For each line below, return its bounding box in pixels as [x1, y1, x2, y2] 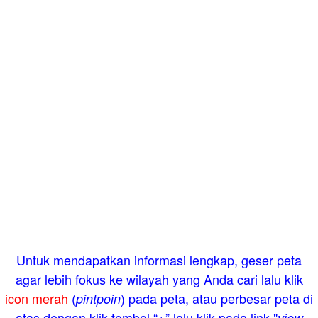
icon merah [5, 288, 68, 307]
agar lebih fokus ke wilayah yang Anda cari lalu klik [15, 269, 303, 288]
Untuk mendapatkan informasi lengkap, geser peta [16, 250, 302, 269]
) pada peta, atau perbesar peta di [121, 288, 313, 307]
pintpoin [76, 289, 121, 307]
